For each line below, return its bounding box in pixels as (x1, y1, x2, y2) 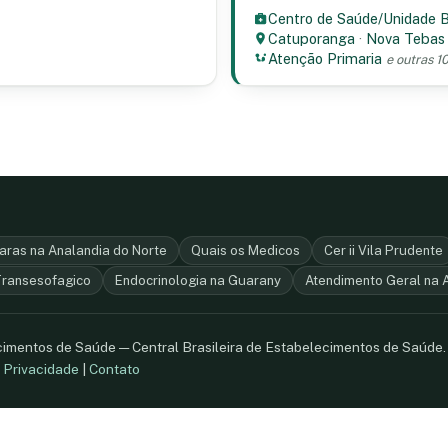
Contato (89, 361, 140, 377)
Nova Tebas (366, 30, 446, 47)
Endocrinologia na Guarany (115, 273, 281, 288)
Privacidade (3, 361, 79, 377)
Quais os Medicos (191, 243, 300, 258)
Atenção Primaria (268, 50, 383, 67)
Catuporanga (268, 30, 356, 47)
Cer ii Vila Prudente (324, 243, 443, 258)
